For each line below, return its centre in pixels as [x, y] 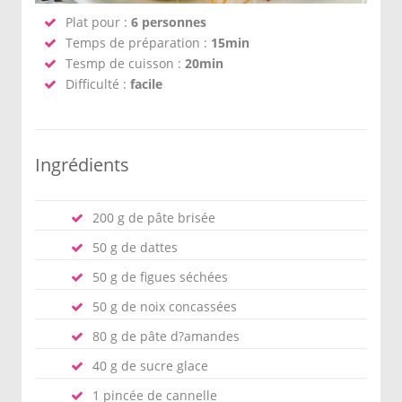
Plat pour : [98, 22]
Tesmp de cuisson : [125, 63]
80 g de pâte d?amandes [166, 336]
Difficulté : [98, 84]
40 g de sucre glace [150, 366]
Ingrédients [82, 165]
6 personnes [169, 22]
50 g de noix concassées [165, 306]
